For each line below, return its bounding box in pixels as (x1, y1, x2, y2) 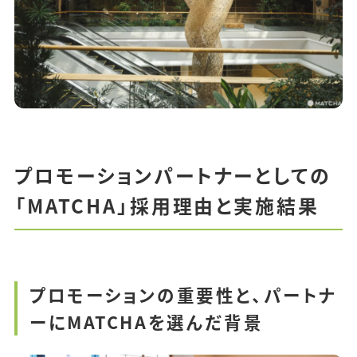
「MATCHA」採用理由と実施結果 (14, 190, 320, 219)
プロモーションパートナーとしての (14, 160, 331, 189)
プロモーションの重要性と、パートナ (29, 282, 337, 308)
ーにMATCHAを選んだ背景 (29, 309, 264, 335)
